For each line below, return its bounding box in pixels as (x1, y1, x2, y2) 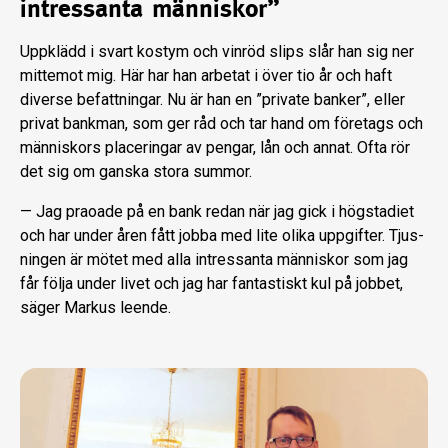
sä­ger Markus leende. (20, 298, 171, 318)
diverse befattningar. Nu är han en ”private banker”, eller (20, 90, 405, 110)
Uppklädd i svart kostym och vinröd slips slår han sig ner (20, 42, 414, 62)
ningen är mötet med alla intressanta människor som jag (20, 250, 408, 270)
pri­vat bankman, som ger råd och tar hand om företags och (20, 114, 423, 134)
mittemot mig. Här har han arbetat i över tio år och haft (20, 66, 392, 86)
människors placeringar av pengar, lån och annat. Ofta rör (20, 138, 410, 158)
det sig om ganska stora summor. (20, 162, 252, 182)
